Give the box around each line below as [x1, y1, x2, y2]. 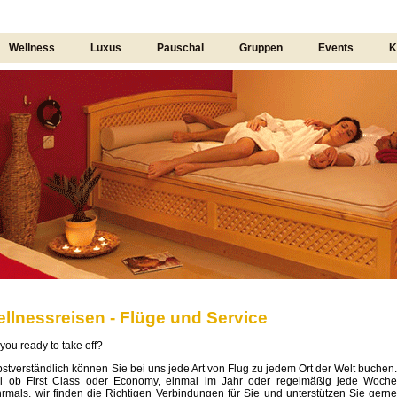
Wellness [9, 42, 55, 54]
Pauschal [157, 42, 204, 54]
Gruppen [239, 42, 283, 54]
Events [318, 42, 354, 54]
